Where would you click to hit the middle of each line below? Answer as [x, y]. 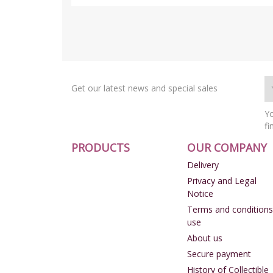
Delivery [203, 165]
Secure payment [219, 253]
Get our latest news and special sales [144, 88]
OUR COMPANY [227, 147]
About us [204, 238]
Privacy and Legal [222, 180]
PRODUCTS [101, 147]
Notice [200, 193]
